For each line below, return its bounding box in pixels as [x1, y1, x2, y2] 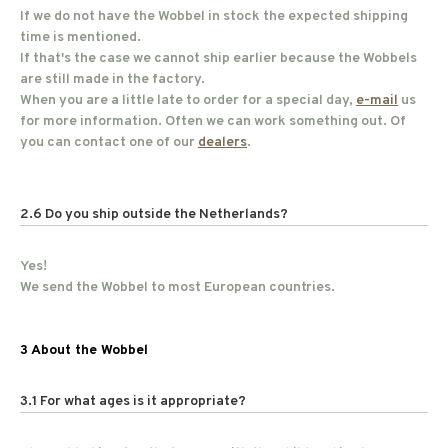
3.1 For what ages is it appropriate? [20, 393, 246, 410]
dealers [198, 134, 247, 151]
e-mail [356, 92, 398, 109]
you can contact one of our [20, 134, 198, 151]
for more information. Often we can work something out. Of [20, 113, 406, 130]
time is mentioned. [20, 29, 144, 46]
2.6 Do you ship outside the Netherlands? [20, 206, 288, 223]
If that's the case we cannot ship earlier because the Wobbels [20, 50, 417, 67]
